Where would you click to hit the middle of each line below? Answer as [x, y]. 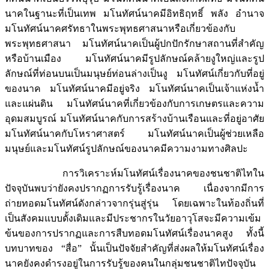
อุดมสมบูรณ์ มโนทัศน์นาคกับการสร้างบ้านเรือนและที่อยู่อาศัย [134, 119]
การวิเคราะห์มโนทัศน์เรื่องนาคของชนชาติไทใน [134, 174]
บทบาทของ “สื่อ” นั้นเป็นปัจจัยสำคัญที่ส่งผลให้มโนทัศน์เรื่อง [134, 249]
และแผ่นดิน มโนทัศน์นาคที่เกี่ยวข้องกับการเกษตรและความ [134, 104]
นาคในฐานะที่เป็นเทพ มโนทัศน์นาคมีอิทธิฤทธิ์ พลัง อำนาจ [134, 14]
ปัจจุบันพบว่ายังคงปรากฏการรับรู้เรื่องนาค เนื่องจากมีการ [134, 189]
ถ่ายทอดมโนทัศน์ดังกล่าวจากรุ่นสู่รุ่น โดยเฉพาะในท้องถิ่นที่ [134, 204]
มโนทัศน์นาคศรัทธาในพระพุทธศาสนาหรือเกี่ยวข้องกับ [120, 29]
